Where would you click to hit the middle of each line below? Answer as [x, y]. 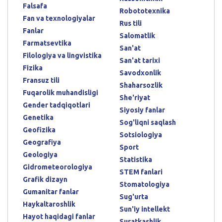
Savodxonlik [140, 73]
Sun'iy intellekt [145, 209]
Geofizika [39, 130]
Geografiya [42, 142]
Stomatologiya [144, 184]
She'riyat [135, 97]
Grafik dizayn [45, 179]
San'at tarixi [140, 60]
